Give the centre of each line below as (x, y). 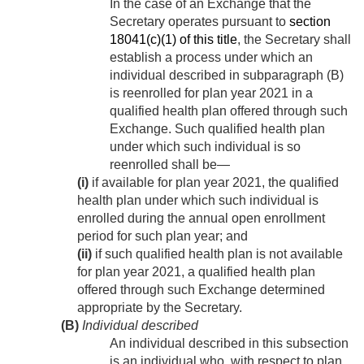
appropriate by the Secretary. (160, 308)
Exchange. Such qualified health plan (217, 129)
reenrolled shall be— (170, 165)
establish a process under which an (211, 58)
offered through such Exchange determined (201, 290)
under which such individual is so (205, 147)
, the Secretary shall (294, 40)
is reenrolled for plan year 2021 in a (211, 93)
